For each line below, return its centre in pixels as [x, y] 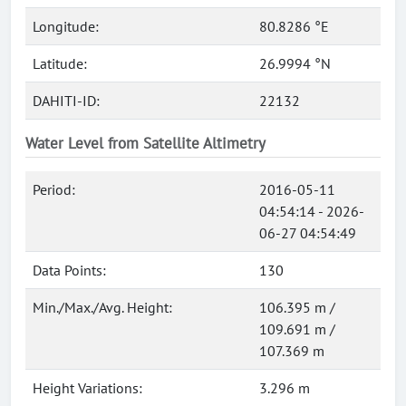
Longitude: [66, 26]
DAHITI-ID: [66, 101]
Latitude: [60, 63]
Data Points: [69, 270]
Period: [54, 189]
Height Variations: [87, 388]
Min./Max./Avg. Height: [102, 307]
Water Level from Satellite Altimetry [145, 143]
